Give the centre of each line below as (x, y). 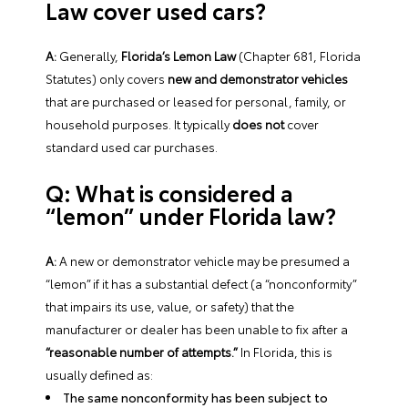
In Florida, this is (285, 351)
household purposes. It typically (139, 123)
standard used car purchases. (132, 146)
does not (258, 123)
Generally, (89, 55)
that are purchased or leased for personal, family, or (196, 101)
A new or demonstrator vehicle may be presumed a (203, 260)
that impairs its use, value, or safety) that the (170, 306)
